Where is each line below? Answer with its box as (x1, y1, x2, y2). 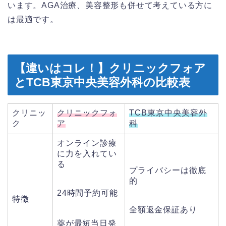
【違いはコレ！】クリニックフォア (14, 61, 206, 75)
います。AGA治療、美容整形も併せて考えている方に (8, 1, 212, 10)
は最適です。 (8, 15, 59, 24)
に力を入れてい (57, 149, 117, 158)
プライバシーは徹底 (129, 165, 206, 175)
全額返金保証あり (129, 205, 197, 214)
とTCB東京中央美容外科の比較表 (14, 75, 190, 89)
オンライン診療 (57, 138, 117, 147)
